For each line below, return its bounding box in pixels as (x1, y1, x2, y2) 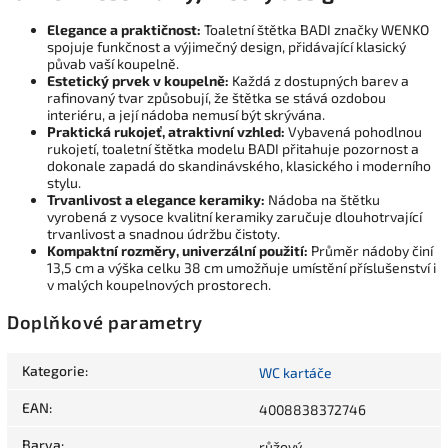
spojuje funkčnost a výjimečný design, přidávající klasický (47, 38, 406, 56)
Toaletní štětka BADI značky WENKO (201, 21, 429, 39)
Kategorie (22, 361, 85, 379)
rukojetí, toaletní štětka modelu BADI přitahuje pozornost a (47, 140, 419, 158)
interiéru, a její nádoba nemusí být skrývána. (47, 106, 325, 124)
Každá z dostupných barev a (229, 72, 409, 90)
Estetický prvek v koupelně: (47, 72, 229, 90)
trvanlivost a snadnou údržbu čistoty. (47, 225, 280, 243)
